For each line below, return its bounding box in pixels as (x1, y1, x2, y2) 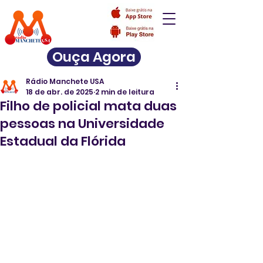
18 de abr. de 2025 (26, 87, 93, 97)
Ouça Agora (52, 48, 136, 66)
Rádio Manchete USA (26, 76, 104, 86)
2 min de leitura (95, 87, 154, 97)
